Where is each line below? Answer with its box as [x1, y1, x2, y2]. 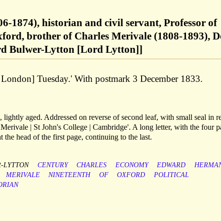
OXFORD [117, 171, 146, 179]
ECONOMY [115, 161, 148, 169]
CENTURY [37, 161, 68, 169]
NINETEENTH [48, 171, 91, 179]
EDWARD [157, 161, 186, 169]
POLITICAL [153, 171, 189, 179]
